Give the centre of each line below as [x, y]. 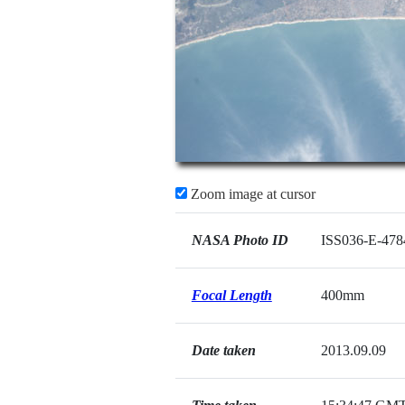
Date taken [223, 350]
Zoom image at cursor [251, 194]
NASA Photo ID [240, 240]
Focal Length [231, 295]
